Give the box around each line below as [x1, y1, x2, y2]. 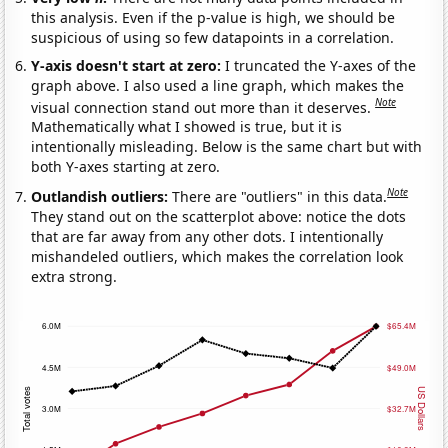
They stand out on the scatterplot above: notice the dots [31, 207, 407, 227]
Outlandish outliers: [31, 187, 173, 207]
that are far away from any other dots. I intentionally [31, 227, 384, 247]
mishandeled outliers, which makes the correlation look [31, 247, 404, 267]
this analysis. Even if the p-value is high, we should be [31, 7, 396, 27]
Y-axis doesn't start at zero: [31, 55, 226, 75]
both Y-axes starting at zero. [31, 157, 221, 177]
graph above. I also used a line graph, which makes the [31, 75, 405, 95]
